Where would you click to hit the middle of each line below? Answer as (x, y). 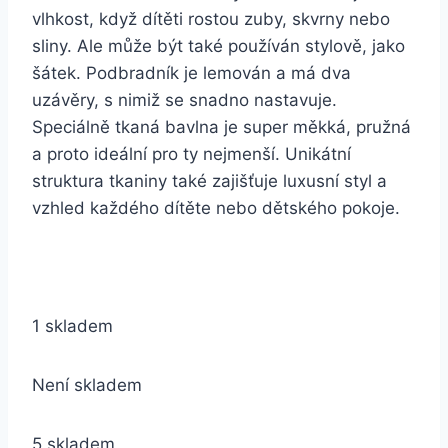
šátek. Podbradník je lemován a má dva (191, 73)
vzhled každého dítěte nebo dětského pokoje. (216, 208)
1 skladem (72, 326)
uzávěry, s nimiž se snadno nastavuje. (184, 100)
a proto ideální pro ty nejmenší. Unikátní (191, 154)
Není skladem (87, 385)
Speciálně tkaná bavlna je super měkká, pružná (221, 127)
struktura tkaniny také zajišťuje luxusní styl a (209, 181)
